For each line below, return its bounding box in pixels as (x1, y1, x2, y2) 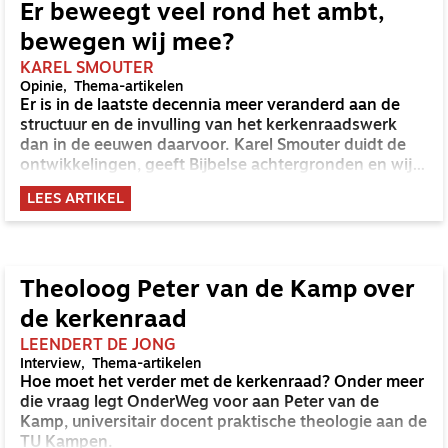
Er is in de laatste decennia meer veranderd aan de (20, 98, 400, 114)
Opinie (20, 80, 63, 95)
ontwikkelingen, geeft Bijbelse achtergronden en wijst (20, 158, 426, 174)
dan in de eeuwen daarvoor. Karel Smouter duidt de (20, 138, 406, 154)
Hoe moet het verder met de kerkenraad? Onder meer (20, 375, 424, 391)
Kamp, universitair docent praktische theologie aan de (20, 415, 427, 431)
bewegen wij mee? (20, 32, 234, 56)
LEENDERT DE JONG (20, 338, 176, 354)
